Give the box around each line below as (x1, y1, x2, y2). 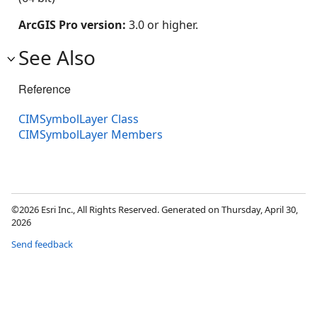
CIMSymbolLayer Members (18, 127, 163, 143)
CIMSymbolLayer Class (18, 111, 139, 127)
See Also (18, 44, 96, 71)
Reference (18, 81, 71, 97)
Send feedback (11, 238, 73, 251)
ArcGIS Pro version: (18, 17, 129, 33)
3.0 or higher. (129, 17, 198, 33)
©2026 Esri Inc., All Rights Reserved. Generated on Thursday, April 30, (11, 203, 298, 217)
